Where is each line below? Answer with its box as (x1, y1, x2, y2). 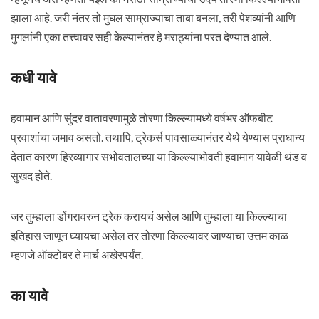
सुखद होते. (10, 169, 52, 182)
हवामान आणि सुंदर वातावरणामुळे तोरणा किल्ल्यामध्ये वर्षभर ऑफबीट (10, 111, 273, 125)
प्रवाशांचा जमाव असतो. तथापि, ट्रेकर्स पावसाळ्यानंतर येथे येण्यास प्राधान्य (10, 130, 305, 144)
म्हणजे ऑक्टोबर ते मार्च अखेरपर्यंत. (10, 248, 143, 261)
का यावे (10, 286, 48, 304)
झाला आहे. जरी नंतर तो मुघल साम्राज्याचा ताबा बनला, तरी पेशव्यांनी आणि (10, 11, 296, 24)
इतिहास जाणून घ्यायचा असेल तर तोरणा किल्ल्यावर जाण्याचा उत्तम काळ (10, 229, 288, 242)
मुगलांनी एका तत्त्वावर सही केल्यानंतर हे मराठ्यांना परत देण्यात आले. (10, 30, 271, 43)
